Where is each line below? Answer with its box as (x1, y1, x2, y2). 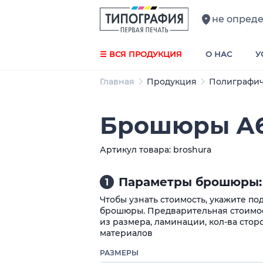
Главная (100, 76, 134, 87)
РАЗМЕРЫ (100, 248, 139, 257)
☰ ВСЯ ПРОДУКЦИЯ (100, 49, 182, 59)
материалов (100, 228, 153, 238)
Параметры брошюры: (119, 175, 262, 189)
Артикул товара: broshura (100, 144, 211, 155)
